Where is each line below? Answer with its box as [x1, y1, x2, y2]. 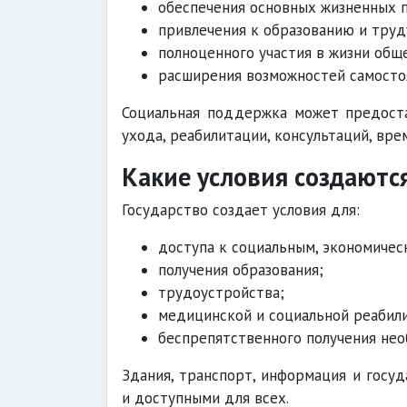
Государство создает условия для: [122, 200, 360, 220]
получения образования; [158, 260, 323, 280]
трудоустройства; [158, 283, 284, 303]
